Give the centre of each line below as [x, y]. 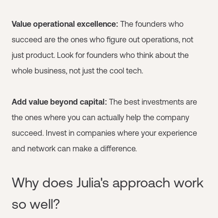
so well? [36, 204]
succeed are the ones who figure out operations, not [102, 39]
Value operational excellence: [66, 24]
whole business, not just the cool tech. [77, 70]
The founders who [152, 24]
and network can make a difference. [74, 148]
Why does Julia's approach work [108, 182]
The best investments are [153, 101]
